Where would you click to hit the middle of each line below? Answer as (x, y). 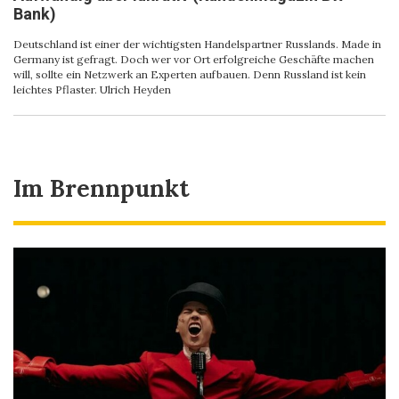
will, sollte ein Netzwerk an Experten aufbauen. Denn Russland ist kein (190, 74)
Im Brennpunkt (102, 188)
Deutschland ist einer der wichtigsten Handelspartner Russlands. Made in (197, 44)
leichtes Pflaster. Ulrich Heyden (92, 89)
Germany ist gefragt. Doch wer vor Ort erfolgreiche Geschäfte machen (194, 59)
